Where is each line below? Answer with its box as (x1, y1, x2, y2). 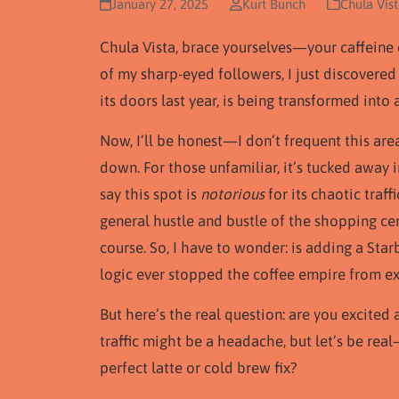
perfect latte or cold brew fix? (100, 359, 297, 377)
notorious (200, 185, 265, 203)
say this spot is (100, 185, 200, 203)
